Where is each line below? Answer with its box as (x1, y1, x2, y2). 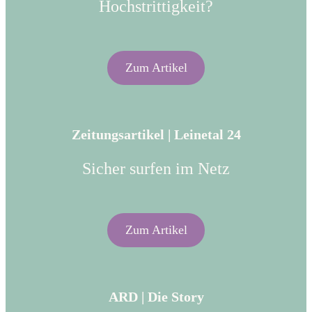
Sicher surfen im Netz (82, 159, 230, 178)
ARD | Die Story (108, 289, 204, 305)
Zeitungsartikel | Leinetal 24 (71, 127, 241, 143)
